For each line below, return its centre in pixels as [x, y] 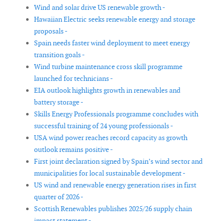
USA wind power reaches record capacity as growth [111, 138]
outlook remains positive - [74, 150]
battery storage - [59, 102]
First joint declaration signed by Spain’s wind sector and [118, 162]
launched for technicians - [74, 79]
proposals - [51, 31]
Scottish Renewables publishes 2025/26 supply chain [113, 209]
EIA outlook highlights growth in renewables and [107, 91]
